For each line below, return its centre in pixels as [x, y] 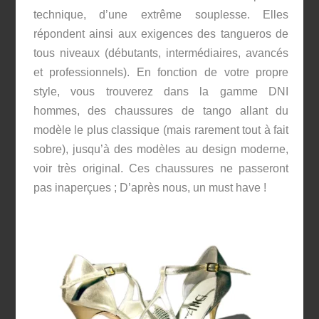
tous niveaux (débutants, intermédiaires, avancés [161, 53]
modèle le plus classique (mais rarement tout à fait [161, 130]
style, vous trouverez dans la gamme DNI [161, 91]
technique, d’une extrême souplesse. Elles [161, 14]
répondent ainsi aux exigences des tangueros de [161, 33]
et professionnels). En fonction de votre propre [161, 72]
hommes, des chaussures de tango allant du [161, 110]
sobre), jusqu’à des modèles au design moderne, [161, 149]
